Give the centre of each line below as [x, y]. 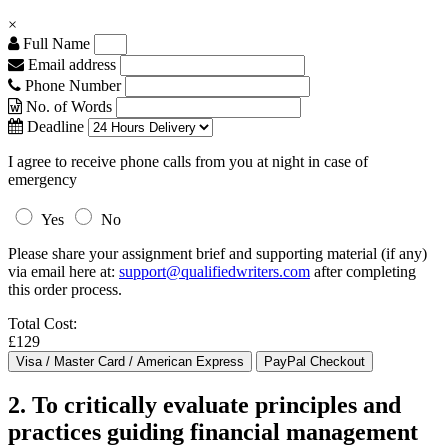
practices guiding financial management [213, 431]
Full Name [54, 43]
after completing [363, 271]
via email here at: [63, 271]
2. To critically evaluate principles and [204, 404]
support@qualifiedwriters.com [214, 271]
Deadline [53, 126]
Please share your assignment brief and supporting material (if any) [217, 253]
